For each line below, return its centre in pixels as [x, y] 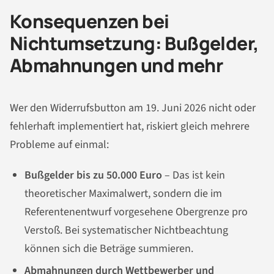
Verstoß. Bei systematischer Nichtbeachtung [126, 230]
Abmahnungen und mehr [116, 65]
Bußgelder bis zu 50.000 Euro [93, 175]
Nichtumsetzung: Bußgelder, [134, 43]
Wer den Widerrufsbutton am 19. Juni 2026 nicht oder [133, 108]
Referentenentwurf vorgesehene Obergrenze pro [136, 212]
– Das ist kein [194, 175]
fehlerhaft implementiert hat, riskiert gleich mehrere [130, 127]
